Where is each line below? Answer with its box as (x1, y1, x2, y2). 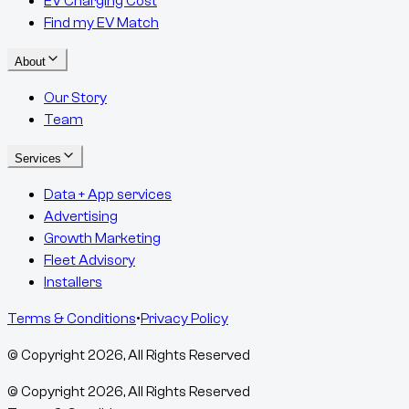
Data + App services (44, 185, 172, 203)
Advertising (44, 207, 118, 225)
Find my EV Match (44, 14, 159, 31)
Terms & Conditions (7, 309, 136, 327)
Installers (44, 273, 102, 290)
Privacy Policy (141, 309, 228, 327)
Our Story (44, 89, 107, 106)
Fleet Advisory (44, 251, 135, 268)
